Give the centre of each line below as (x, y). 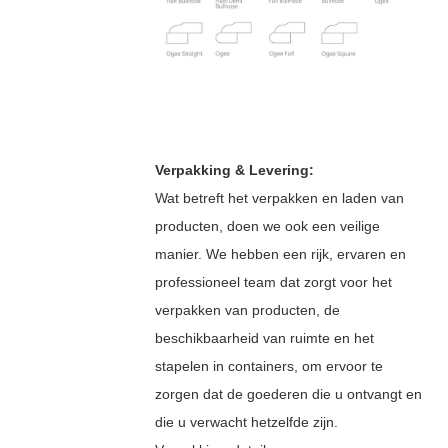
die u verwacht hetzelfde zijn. (246, 421)
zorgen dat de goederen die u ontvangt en (288, 393)
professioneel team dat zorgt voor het (273, 281)
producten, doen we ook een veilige (267, 225)
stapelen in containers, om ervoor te (268, 365)
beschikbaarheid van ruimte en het (264, 337)
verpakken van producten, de (247, 309)
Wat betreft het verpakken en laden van (279, 197)
